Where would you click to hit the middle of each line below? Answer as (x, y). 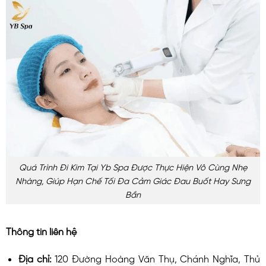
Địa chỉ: (37, 257)
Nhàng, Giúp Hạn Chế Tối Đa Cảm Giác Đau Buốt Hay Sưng (133, 180)
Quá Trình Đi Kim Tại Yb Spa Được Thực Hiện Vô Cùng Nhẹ (133, 167)
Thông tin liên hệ (41, 231)
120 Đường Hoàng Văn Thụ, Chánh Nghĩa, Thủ (158, 257)
